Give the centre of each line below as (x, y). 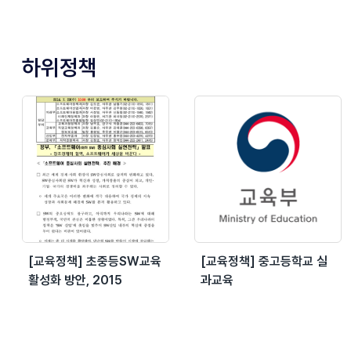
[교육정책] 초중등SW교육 (95, 261)
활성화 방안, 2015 (75, 280)
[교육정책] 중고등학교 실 (264, 261)
